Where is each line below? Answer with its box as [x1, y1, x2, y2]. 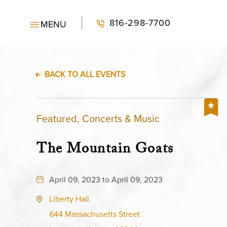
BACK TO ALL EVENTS [45, 68, 125, 80]
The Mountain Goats [36, 138, 174, 163]
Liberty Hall [49, 193, 89, 205]
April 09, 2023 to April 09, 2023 [49, 174, 163, 185]
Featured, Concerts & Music [36, 111, 160, 126]
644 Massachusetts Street [49, 208, 140, 220]
